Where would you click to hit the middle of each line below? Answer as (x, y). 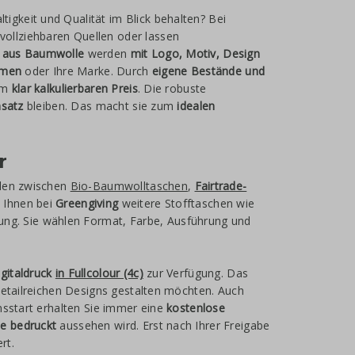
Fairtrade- (221, 186)
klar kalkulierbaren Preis (74, 88)
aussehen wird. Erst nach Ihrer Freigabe (163, 325)
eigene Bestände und (208, 71)
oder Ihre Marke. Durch (87, 71)
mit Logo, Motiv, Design (195, 53)
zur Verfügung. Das (196, 273)
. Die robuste (172, 88)
